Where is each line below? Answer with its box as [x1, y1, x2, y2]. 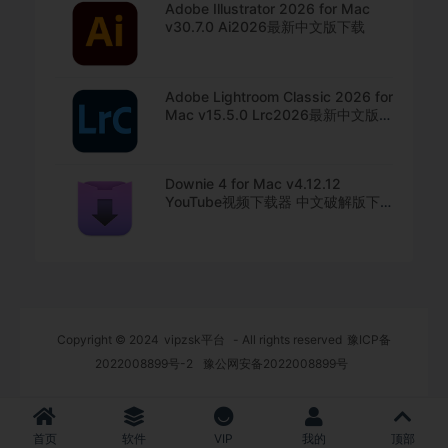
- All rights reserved [230, 331, 342, 347]
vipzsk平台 [164, 331, 225, 347]
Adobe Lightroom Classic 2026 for [165, 87, 393, 105]
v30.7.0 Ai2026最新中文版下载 [165, 17, 365, 35]
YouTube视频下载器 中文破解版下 [165, 193, 380, 211]
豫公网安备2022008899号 [203, 355, 348, 371]
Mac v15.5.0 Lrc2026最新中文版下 [165, 105, 393, 123]
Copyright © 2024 [57, 331, 159, 347]
